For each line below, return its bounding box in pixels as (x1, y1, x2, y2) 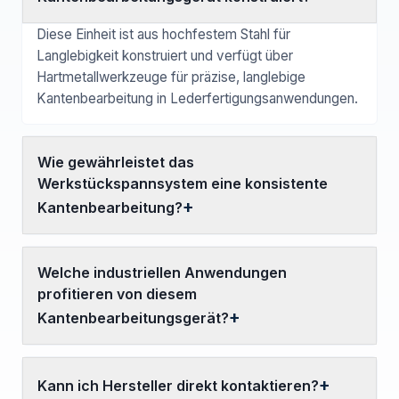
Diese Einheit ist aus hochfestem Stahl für (37, 26, 290, 43)
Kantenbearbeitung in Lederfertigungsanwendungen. (37, 90, 358, 107)
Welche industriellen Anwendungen (37, 264, 287, 281)
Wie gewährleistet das (37, 153, 194, 171)
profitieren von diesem (37, 285, 197, 303)
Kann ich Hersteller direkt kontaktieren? (37, 377, 319, 395)
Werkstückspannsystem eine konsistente (37, 175, 328, 192)
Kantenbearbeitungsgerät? (37, 309, 229, 327)
